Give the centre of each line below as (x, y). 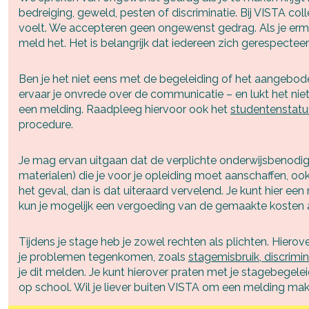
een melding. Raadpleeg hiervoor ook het (124, 109)
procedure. (46, 124)
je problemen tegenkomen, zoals (103, 257)
